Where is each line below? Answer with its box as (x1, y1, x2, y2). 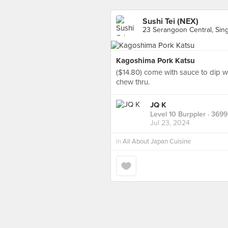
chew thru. (116, 77, 150, 87)
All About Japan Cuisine (123, 137, 191, 146)
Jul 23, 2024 (150, 119, 190, 128)
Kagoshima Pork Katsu (116, 56, 195, 65)
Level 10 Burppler (150, 110, 206, 119)
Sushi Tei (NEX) (142, 16, 198, 26)
